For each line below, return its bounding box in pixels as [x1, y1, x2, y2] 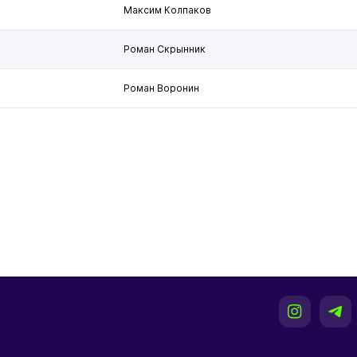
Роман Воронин [124, 82, 199, 94]
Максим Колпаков [124, 4, 211, 16]
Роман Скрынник [124, 43, 206, 55]
